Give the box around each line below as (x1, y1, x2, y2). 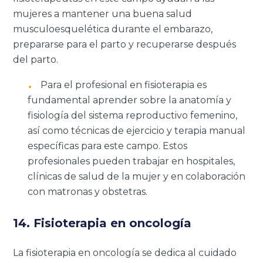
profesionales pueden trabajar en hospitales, (28, 155, 235, 167)
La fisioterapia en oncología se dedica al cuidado (13, 247, 237, 258)
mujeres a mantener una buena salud (13, 8, 193, 19)
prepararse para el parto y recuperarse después (13, 38, 237, 50)
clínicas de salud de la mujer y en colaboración (28, 170, 246, 182)
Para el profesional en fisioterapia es (41, 79, 207, 90)
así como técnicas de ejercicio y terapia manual (28, 124, 246, 136)
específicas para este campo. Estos (28, 140, 188, 151)
